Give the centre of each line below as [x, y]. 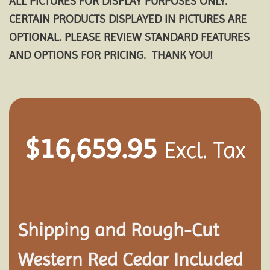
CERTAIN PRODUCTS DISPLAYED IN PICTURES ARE [128, 19]
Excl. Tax [205, 150]
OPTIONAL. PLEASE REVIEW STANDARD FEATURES [129, 37]
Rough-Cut [175, 230]
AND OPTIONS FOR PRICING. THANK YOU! [111, 55]
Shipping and [74, 230]
